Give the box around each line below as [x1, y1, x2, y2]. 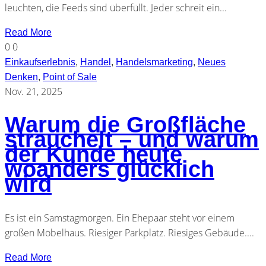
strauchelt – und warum [5, 127, 259, 153]
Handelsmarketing [116, 56, 193, 67]
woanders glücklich [5, 157, 214, 182]
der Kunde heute [5, 142, 182, 167]
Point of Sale [43, 71, 97, 82]
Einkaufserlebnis [5, 56, 75, 67]
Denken [5, 71, 38, 82]
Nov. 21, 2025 [5, 84, 62, 98]
